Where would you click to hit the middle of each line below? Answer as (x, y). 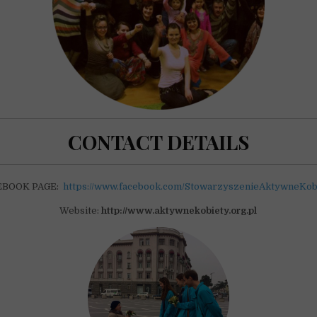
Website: (81, 210)
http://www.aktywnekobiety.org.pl (179, 210)
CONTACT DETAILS (158, 142)
